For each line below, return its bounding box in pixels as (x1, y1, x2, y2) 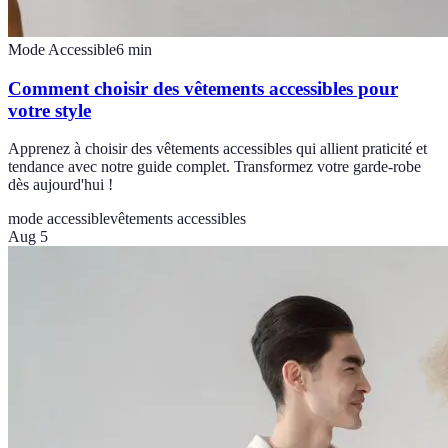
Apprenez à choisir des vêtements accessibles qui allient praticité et (8, 140, 427, 158)
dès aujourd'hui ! (8, 176, 113, 194)
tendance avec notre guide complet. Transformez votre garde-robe (8, 158, 421, 176)
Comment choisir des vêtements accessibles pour (8, 77, 398, 99)
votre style (8, 99, 91, 121)
